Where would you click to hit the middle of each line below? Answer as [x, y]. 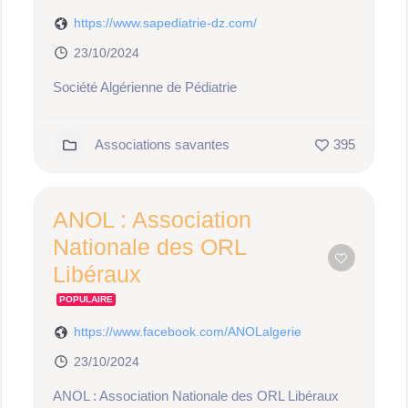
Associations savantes [163, 144]
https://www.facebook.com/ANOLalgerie [188, 331]
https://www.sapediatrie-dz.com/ [166, 23]
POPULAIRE [87, 299]
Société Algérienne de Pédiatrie [145, 87]
